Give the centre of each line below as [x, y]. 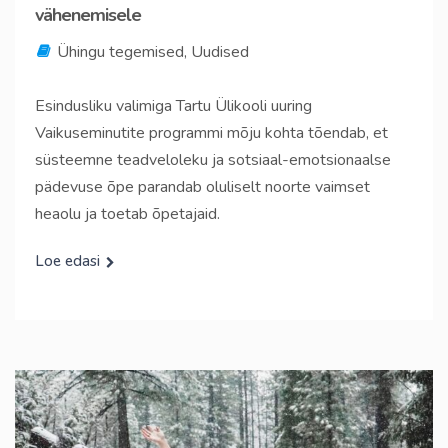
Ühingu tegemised [120, 52]
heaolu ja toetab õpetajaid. [127, 214]
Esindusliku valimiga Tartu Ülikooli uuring [173, 106]
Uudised [220, 52]
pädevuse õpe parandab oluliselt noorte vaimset [202, 187]
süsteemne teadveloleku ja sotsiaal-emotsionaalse [213, 160]
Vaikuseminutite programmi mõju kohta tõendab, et [211, 133]
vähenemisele [88, 15]
